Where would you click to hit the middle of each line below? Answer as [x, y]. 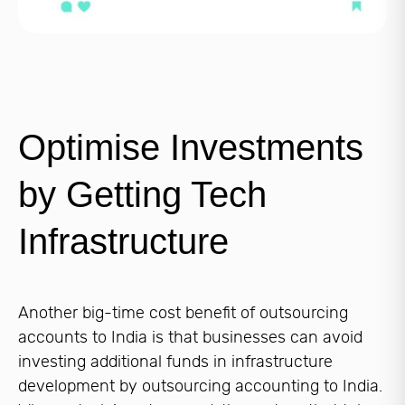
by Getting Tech [142, 195]
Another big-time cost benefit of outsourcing [183, 313]
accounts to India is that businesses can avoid [190, 338]
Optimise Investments [191, 148]
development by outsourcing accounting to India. [200, 386]
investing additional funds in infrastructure [175, 362]
